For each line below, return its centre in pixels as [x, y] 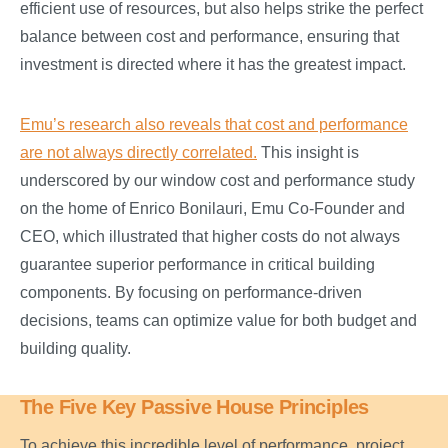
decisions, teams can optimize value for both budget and [218, 320]
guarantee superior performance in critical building [197, 264]
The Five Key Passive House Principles [194, 407]
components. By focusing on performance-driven [191, 292]
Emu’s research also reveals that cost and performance [214, 124]
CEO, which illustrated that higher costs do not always [210, 236]
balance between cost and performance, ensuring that [209, 36]
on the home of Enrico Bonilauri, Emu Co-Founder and [212, 208]
